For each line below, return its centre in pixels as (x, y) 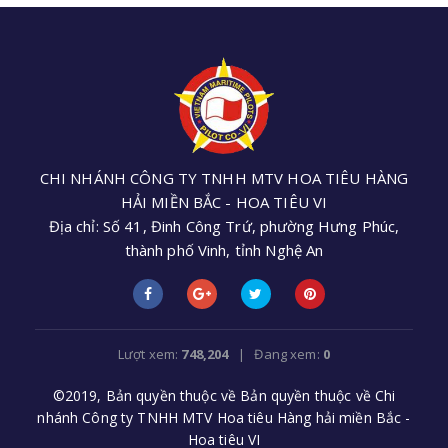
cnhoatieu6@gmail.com (224, 298)
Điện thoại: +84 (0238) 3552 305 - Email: (224, 274)
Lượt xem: (150, 354)
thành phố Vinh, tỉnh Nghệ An (224, 250)
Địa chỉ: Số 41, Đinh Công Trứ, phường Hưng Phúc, (224, 226)
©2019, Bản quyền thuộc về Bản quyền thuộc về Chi (224, 396)
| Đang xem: (275, 354)
